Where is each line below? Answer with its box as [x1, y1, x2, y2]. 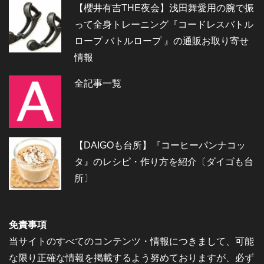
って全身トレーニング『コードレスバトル [74, 19, 254, 30]
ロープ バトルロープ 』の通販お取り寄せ [74, 36, 249, 47]
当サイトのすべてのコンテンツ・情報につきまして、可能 [9, 236, 254, 247]
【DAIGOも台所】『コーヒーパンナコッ [74, 140, 246, 151]
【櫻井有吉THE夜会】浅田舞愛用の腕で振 [74, 3, 255, 14]
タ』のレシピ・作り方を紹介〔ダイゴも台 [74, 157, 254, 167]
